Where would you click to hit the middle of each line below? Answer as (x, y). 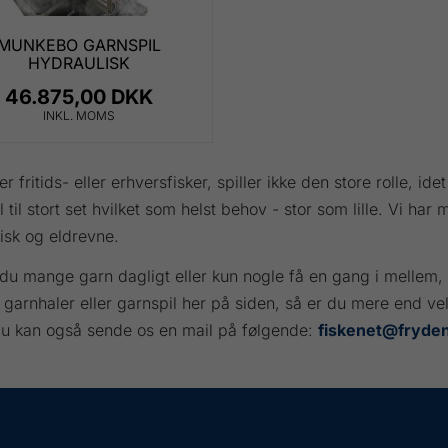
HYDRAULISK (78, 62)
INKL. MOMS (78, 115)
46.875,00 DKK (78, 96)
